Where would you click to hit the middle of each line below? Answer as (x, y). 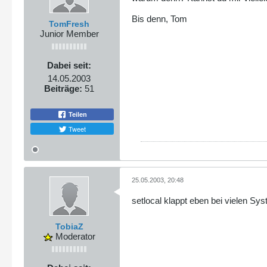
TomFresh (69, 24)
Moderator (74, 237)
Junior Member (69, 33)
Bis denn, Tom (159, 18)
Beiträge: (63, 88)
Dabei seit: (69, 65)
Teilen (77, 115)
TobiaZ (69, 227)
